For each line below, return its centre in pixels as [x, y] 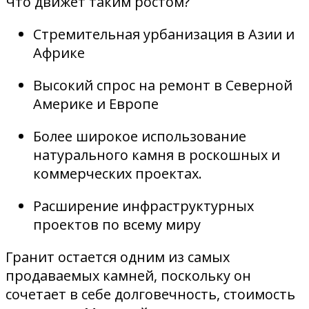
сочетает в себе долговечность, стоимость [150, 294]
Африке [59, 52]
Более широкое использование [140, 136]
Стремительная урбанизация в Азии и [164, 34]
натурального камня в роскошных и [157, 154]
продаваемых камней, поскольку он [128, 275]
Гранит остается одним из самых [118, 257]
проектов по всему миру [117, 224]
